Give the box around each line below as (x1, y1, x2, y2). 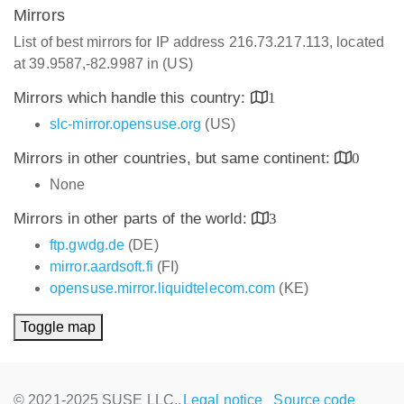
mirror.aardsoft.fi (50, 259, 153, 274)
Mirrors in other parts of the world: (14, 210, 252, 227)
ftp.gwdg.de (50, 237, 125, 252)
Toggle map (21, 319, 96, 335)
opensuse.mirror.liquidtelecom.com (50, 280, 276, 296)
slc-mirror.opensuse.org (50, 116, 202, 132)
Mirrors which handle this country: (14, 89, 251, 106)
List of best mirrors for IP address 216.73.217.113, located (14, 34, 384, 50)
